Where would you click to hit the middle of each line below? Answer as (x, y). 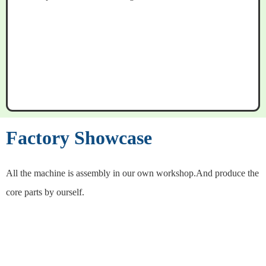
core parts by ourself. (45, 192)
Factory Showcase (79, 138)
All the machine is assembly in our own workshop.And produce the (132, 173)
